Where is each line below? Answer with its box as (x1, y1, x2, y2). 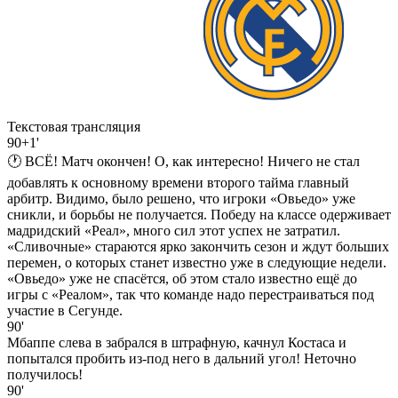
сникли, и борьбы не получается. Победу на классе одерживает (7, 206, 391, 222)
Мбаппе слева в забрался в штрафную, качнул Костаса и (7, 334, 346, 350)
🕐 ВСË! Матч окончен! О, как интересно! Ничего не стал (7, 153, 360, 169)
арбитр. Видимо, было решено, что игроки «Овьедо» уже (7, 190, 355, 206)
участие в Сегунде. (7, 302, 123, 318)
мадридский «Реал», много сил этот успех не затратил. (7, 222, 340, 238)
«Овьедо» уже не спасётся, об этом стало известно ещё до (7, 270, 357, 286)
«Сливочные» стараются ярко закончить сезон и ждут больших (7, 238, 389, 254)
